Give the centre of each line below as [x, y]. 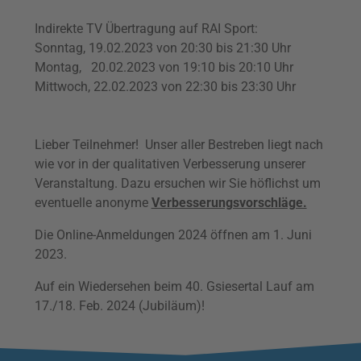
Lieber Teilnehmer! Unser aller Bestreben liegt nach [178, 145]
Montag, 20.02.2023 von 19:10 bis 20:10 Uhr [164, 68]
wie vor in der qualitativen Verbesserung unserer [170, 164]
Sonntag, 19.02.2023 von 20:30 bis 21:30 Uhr [162, 48]
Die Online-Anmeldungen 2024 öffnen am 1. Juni [173, 235]
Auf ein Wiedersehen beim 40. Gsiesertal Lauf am [174, 287]
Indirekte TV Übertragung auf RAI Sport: [146, 29]
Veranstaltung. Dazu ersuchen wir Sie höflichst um [177, 184]
